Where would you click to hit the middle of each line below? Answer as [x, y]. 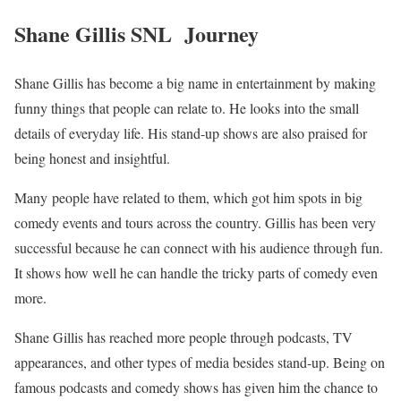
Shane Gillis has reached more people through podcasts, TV [183, 337]
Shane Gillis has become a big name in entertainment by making [195, 83]
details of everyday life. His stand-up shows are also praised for [191, 133]
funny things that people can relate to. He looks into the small [187, 108]
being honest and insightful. [92, 158]
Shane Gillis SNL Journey [137, 34]
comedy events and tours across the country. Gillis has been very [195, 223]
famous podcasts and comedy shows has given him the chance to [196, 388]
